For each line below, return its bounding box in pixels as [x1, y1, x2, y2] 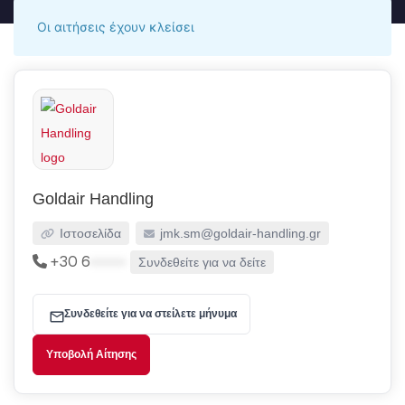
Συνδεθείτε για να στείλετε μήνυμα [64, 307, 237, 320]
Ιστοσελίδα [56, 226, 121, 240]
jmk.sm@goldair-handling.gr [156, 226, 321, 240]
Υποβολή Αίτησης [46, 348, 137, 361]
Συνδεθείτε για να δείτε [138, 255, 266, 269]
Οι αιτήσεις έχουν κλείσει [37, 19, 194, 35]
